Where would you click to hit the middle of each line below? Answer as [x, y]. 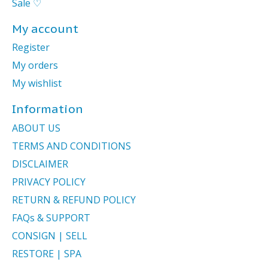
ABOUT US [36, 128]
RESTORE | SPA [47, 253]
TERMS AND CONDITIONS [71, 146]
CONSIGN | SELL [50, 235]
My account [45, 28]
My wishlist [37, 83]
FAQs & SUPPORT [51, 217]
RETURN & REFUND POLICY [74, 200]
